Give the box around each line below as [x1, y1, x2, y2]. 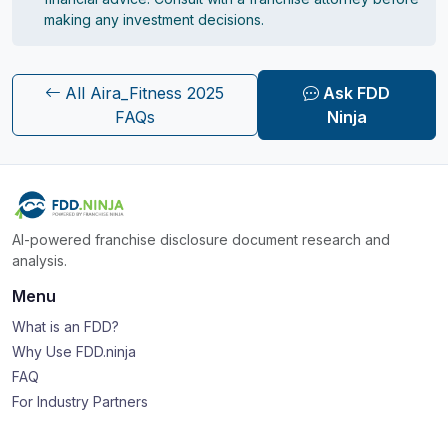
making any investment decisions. [44, 11, 264, 29]
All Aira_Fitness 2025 [65, 82, 225, 103]
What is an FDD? [12, 318, 119, 335]
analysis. [12, 252, 67, 269]
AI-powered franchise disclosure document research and [12, 231, 390, 248]
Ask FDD [323, 82, 391, 103]
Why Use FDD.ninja [12, 343, 136, 360]
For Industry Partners [12, 393, 148, 410]
